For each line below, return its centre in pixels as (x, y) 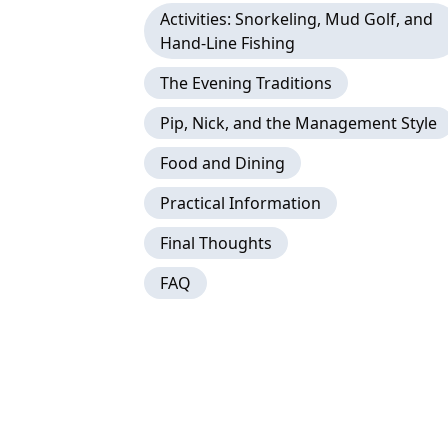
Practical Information (240, 203)
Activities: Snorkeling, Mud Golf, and (296, 19)
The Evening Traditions (246, 83)
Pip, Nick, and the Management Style (298, 123)
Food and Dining (222, 163)
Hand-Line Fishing (227, 43)
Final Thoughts (216, 243)
